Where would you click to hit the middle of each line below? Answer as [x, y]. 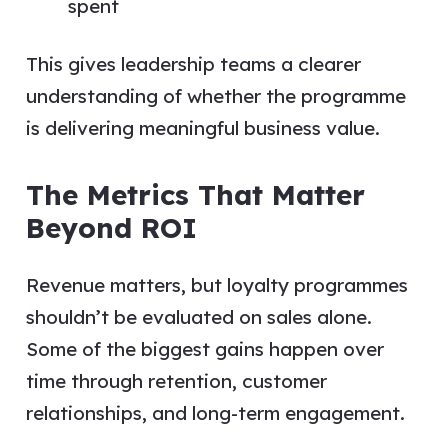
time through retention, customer [176, 381]
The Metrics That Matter [195, 194]
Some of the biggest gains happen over [204, 349]
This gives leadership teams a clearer [193, 63]
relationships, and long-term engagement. [215, 413]
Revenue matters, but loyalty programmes [216, 285]
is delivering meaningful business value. [202, 127]
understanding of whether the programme [215, 95]
